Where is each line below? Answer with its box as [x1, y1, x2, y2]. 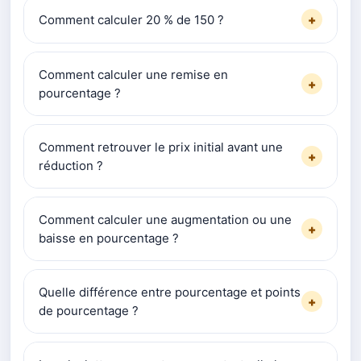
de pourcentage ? [39, 303, 139, 319]
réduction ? [39, 158, 103, 174]
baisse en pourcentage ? [39, 230, 179, 247]
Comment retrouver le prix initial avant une [39, 139, 283, 156]
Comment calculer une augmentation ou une [39, 212, 292, 228]
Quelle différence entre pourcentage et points [39, 284, 301, 301]
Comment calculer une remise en [39, 67, 228, 83]
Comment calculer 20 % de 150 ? [39, 11, 224, 27]
